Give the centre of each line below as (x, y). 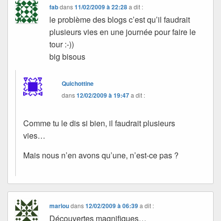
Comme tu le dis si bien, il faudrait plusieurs (99, 123)
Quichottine (78, 83)
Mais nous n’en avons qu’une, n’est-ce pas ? (101, 155)
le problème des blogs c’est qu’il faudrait (120, 19)
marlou (59, 205)
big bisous (68, 56)
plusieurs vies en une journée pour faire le (123, 32)
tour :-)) (62, 44)
